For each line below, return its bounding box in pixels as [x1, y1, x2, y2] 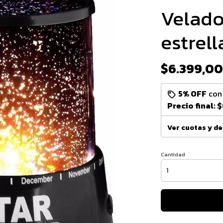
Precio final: [167, 100, 217, 111]
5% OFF [178, 88, 207, 100]
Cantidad [160, 150, 185, 158]
